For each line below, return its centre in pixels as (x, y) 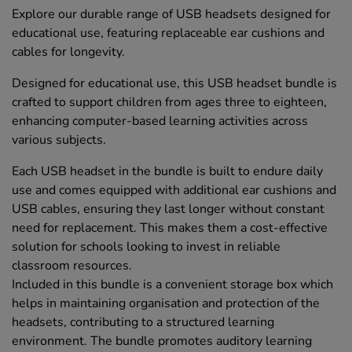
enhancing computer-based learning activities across (160, 121)
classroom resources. (72, 266)
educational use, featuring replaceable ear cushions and (168, 33)
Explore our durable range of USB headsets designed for (171, 15)
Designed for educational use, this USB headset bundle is (174, 84)
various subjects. (59, 140)
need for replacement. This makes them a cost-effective (170, 228)
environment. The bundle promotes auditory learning (162, 341)
